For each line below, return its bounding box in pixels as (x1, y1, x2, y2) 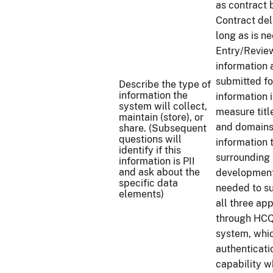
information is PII (119, 155, 195, 167)
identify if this (119, 144, 181, 156)
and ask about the (119, 166, 200, 178)
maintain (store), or (119, 112, 204, 123)
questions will (119, 133, 182, 145)
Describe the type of (119, 79, 211, 90)
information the (119, 90, 188, 101)
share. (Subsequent (119, 122, 207, 134)
